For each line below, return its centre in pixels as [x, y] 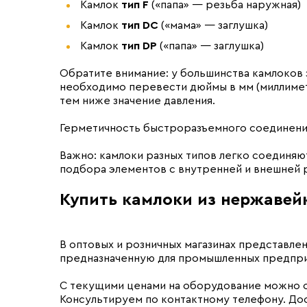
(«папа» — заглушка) [210, 46]
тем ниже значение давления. [137, 101]
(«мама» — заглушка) [213, 25]
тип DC [140, 25]
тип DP [139, 46]
